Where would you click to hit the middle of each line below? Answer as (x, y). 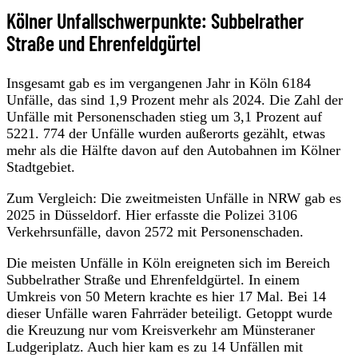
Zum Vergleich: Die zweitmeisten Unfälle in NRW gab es (174, 198)
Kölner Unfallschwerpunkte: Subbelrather (155, 20)
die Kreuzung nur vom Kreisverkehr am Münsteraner (161, 330)
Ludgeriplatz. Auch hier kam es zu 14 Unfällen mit (155, 346)
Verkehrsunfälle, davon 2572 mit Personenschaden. (155, 231)
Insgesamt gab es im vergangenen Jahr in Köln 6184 (159, 83)
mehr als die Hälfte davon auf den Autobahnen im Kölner (173, 150)
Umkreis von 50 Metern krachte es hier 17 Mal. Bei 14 (166, 296)
